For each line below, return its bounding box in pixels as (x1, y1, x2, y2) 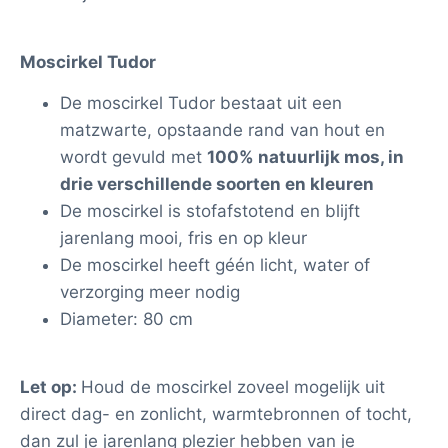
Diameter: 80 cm (60, 308, 193, 329)
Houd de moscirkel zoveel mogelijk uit (81, 377, 385, 398)
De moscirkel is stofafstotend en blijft (60, 200, 360, 221)
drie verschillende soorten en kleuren (60, 173, 374, 194)
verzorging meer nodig (60, 281, 240, 302)
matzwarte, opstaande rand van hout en (60, 119, 385, 140)
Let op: (20, 377, 81, 398)
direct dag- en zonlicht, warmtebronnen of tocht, (20, 404, 412, 425)
